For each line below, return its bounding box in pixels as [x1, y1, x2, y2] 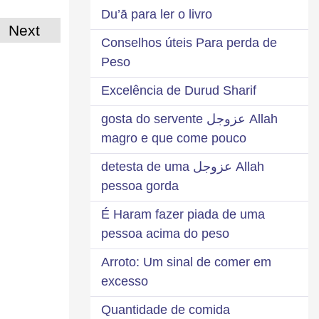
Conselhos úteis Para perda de [101, 35, 277, 50]
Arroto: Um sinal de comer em [101, 254, 271, 269]
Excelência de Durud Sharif [101, 83, 256, 98]
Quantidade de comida [101, 302, 230, 317]
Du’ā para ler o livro [101, 6, 212, 21]
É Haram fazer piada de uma [101, 206, 265, 221]
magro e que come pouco [101, 130, 246, 145]
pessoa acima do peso [101, 226, 229, 241]
